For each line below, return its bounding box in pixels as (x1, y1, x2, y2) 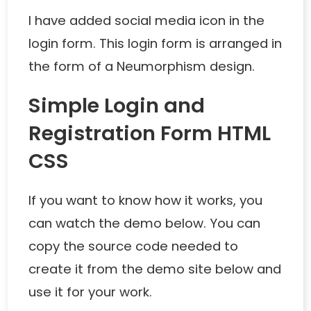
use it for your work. (28, 283, 153, 301)
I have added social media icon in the (28, 11, 265, 29)
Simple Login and (28, 91, 205, 119)
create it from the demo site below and (28, 260, 282, 278)
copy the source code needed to (28, 237, 239, 255)
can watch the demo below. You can (28, 214, 261, 232)
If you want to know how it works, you (28, 191, 263, 209)
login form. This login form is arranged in (28, 34, 283, 52)
